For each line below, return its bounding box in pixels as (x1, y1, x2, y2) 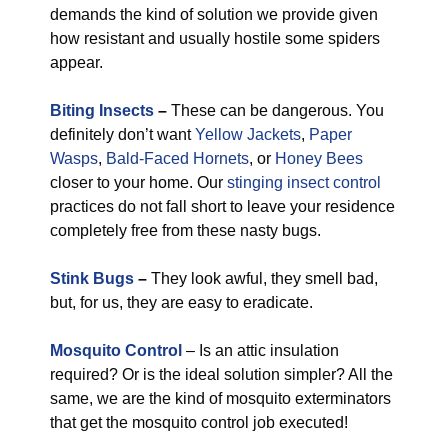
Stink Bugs (50, 270, 134, 287)
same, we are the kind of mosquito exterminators (50, 390, 391, 407)
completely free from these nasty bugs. (50, 222, 321, 239)
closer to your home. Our (50, 174, 227, 191)
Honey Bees (275, 150, 363, 167)
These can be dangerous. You (167, 102, 384, 119)
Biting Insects (50, 102, 154, 119)
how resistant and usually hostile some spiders (50, 30, 380, 47)
